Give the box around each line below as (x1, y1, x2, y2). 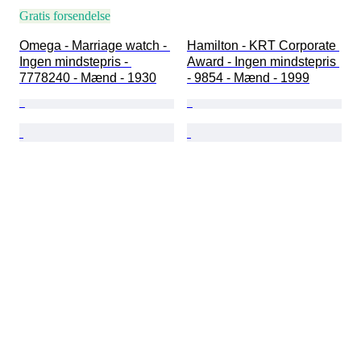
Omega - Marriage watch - (19, 39, 170, 53)
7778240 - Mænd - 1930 (19, 71, 156, 85)
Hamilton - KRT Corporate (187, 39, 339, 53)
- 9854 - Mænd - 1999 (187, 71, 309, 85)
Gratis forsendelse (19, 9, 110, 23)
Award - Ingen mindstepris (187, 55, 339, 69)
